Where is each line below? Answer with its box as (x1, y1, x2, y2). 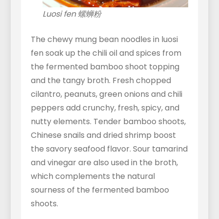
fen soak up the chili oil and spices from (30, 47, 181, 59)
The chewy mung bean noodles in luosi (30, 34, 178, 45)
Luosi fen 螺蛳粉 (42, 8, 101, 20)
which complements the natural (30, 171, 155, 182)
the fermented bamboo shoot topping (30, 61, 179, 72)
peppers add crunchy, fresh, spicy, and (30, 102, 179, 113)
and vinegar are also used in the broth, (30, 157, 178, 168)
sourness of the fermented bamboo (30, 184, 169, 196)
